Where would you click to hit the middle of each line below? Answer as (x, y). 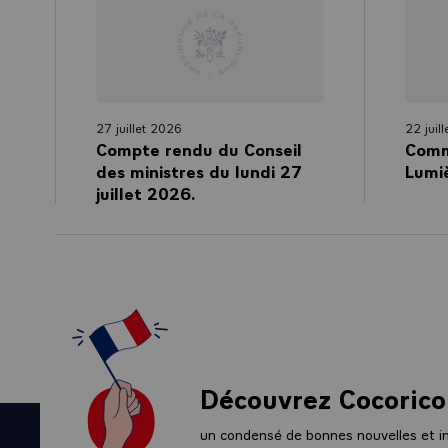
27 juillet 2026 (139, 127)
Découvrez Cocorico (323, 396)
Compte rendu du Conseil (199, 148)
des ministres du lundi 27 (199, 170)
